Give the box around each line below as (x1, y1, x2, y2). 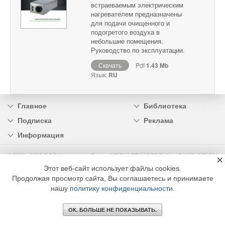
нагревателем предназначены (91, 9, 182, 19)
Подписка (18, 117, 52, 125)
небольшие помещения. (91, 36, 163, 46)
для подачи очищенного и (91, 18, 170, 28)
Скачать (98, 61, 122, 70)
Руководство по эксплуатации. (91, 45, 185, 55)
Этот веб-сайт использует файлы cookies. (44, 164, 181, 172)
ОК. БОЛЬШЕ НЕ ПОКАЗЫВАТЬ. (68, 207, 157, 213)
